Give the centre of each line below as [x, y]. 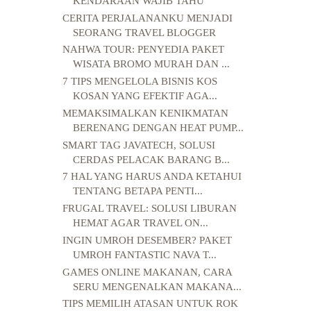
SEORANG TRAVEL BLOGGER [144, 32]
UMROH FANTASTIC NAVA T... [144, 254]
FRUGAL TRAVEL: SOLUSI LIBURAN [149, 209]
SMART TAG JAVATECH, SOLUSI [138, 145]
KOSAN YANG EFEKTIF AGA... [145, 96]
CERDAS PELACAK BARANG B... [151, 159]
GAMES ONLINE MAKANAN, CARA [147, 272]
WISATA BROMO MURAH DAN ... [151, 64]
